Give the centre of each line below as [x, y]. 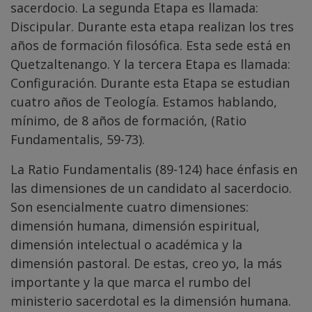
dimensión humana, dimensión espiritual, [135, 226]
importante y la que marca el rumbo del [131, 282]
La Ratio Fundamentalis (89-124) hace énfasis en [154, 170]
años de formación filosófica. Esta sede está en [150, 46]
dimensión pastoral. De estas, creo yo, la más [146, 264]
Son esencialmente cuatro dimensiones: [130, 207]
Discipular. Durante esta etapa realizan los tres [152, 27]
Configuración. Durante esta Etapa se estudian [150, 83]
